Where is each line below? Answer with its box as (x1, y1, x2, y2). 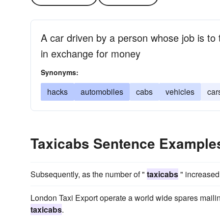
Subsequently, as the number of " (30, 168, 147, 180)
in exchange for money (41, 46, 140, 60)
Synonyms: (41, 67, 79, 77)
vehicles (165, 86, 194, 97)
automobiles (81, 86, 123, 97)
